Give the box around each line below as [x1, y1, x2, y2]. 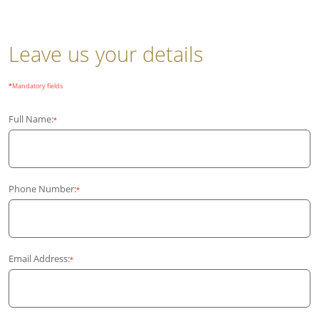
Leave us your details [9, 40, 204, 68]
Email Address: [9, 252, 70, 265]
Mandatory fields [12, 81, 63, 90]
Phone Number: [9, 182, 76, 195]
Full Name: [9, 113, 53, 125]
